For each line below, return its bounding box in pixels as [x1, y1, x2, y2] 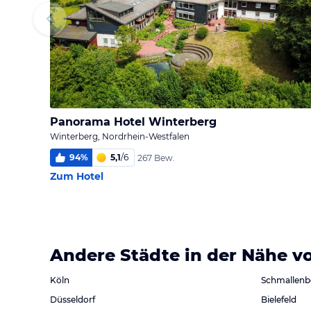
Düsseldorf [50, 294, 95, 305]
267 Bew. [137, 152, 175, 163]
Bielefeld [261, 294, 296, 305]
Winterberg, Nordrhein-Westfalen [50, 131, 190, 142]
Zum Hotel [50, 170, 103, 183]
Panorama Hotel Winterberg [50, 115, 217, 128]
